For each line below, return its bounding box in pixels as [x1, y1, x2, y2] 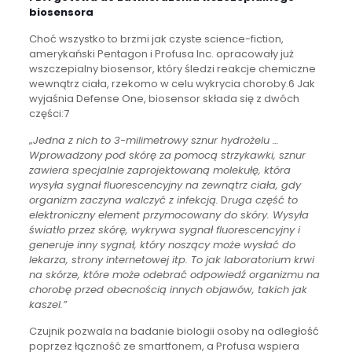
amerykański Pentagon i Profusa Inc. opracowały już [28, 46, 294, 61]
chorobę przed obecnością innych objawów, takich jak [28, 281, 307, 297]
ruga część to [227, 192, 298, 207]
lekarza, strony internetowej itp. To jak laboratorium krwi [28, 251, 314, 267]
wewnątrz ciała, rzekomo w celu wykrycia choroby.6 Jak [28, 75, 315, 91]
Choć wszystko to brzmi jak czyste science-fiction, [28, 31, 284, 46]
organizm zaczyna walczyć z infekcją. [28, 192, 218, 207]
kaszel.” [28, 296, 67, 312]
